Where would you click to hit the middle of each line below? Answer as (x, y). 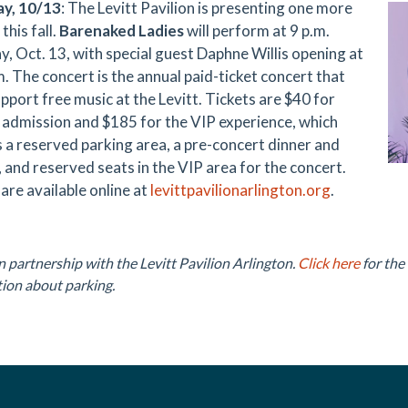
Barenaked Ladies (123, 31)
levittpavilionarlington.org (240, 190)
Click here (329, 263)
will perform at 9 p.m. (258, 31)
